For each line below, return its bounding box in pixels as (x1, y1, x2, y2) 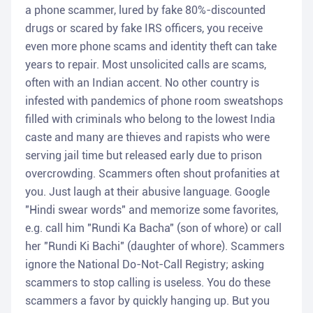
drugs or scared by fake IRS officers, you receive (25, 22, 263, 36)
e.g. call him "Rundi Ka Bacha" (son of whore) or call (25, 221, 282, 235)
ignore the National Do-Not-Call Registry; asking (25, 258, 264, 272)
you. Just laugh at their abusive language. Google (25, 185, 270, 199)
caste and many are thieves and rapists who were (25, 131, 270, 145)
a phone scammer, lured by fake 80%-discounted (25, 3, 265, 17)
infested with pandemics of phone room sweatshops (25, 94, 283, 108)
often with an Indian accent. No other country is (25, 76, 259, 90)
